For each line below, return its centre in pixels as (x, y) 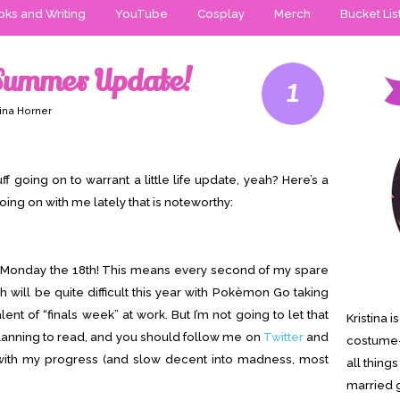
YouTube (142, 13)
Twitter (283, 337)
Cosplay (221, 13)
